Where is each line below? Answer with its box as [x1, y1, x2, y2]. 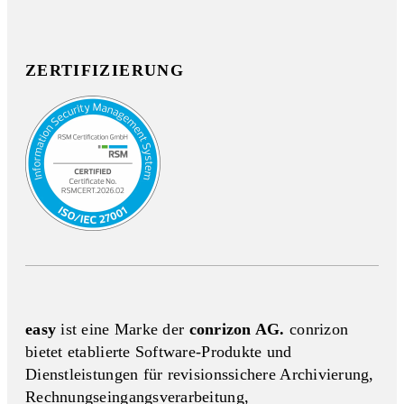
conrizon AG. [188, 320, 285, 339]
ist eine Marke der [60, 320, 189, 339]
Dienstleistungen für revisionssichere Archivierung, [25, 365, 374, 384]
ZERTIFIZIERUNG [25, 61, 184, 80]
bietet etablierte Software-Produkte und [25, 343, 292, 362]
